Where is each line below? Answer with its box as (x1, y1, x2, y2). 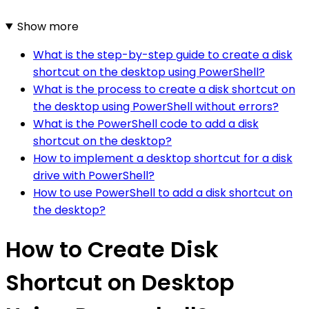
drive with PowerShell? (33, 167, 154, 183)
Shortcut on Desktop (6, 267, 235, 299)
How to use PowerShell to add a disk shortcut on (33, 184, 292, 201)
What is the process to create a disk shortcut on (33, 81, 295, 97)
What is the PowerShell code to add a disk (33, 115, 259, 132)
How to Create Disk (6, 234, 219, 266)
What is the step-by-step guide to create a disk (33, 46, 292, 63)
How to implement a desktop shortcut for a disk (33, 150, 292, 166)
